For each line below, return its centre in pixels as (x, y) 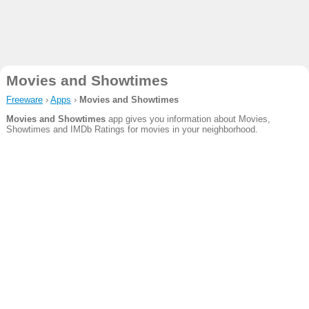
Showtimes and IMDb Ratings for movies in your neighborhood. (132, 130)
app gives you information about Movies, (188, 119)
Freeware (24, 100)
